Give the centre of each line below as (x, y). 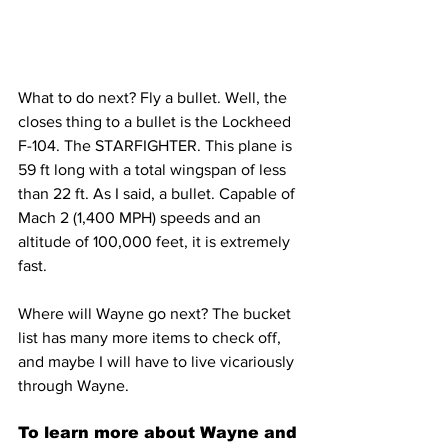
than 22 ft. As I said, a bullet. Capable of (158, 193)
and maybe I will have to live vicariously (158, 361)
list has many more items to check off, (151, 337)
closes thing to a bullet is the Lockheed (156, 121)
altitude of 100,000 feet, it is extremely (156, 241)
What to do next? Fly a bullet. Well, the (154, 97)
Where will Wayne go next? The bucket (156, 313)
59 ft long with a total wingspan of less (154, 169)
